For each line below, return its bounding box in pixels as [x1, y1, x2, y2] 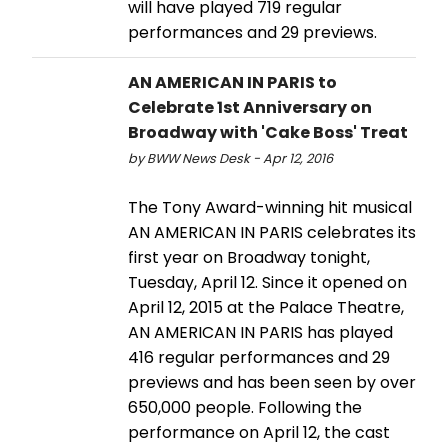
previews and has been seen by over [128, 370, 416, 394]
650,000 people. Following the [128, 395, 362, 419]
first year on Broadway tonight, [128, 245, 370, 269]
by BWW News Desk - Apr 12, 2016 [128, 149, 333, 167]
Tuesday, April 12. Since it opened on [128, 270, 407, 294]
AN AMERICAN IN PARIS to [128, 70, 337, 94]
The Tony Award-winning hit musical [128, 195, 412, 219]
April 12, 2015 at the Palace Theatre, [128, 295, 404, 319]
